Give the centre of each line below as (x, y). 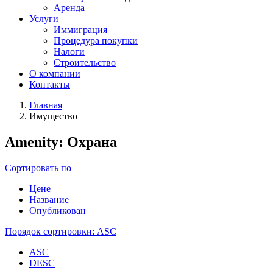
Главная (46, 105)
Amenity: (36, 142)
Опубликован (58, 210)
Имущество (53, 116)
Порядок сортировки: (51, 231)
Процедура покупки (96, 41)
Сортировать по (38, 168)
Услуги (44, 19)
